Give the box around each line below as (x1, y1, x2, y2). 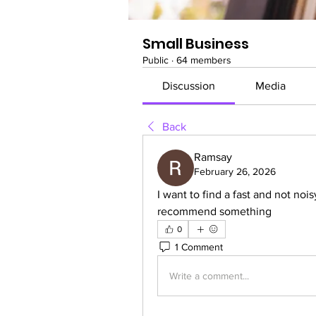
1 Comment (175, 241, 223, 253)
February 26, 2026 (194, 166, 276, 177)
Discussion (162, 80, 216, 92)
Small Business (142, 34, 249, 54)
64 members (176, 54, 231, 66)
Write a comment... (169, 269, 249, 281)
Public (142, 54, 169, 66)
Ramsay (194, 151, 232, 163)
